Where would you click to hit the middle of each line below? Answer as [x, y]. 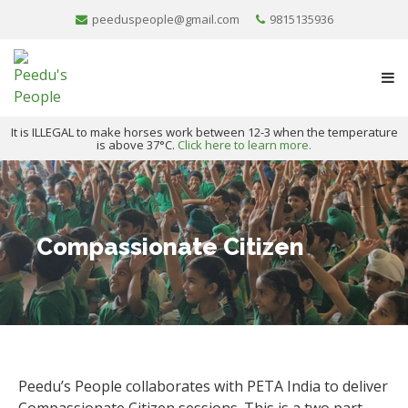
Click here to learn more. [245, 145]
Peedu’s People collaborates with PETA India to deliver [203, 386]
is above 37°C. [137, 145]
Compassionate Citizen [170, 247]
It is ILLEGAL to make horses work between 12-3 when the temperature [204, 132]
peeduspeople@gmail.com [165, 19]
